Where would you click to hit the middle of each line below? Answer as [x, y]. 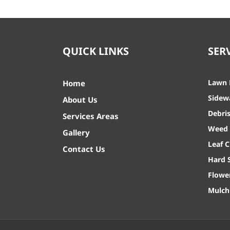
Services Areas [91, 116]
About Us [80, 99]
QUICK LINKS [96, 51]
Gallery [76, 132]
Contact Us [84, 149]
